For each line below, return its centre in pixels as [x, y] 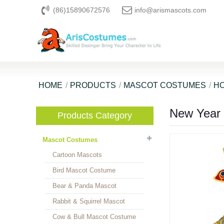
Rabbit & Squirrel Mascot [89, 201]
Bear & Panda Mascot [84, 186]
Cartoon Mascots [77, 155]
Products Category [95, 115]
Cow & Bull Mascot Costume [94, 217]
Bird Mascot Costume [84, 170]
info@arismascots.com [170, 10]
